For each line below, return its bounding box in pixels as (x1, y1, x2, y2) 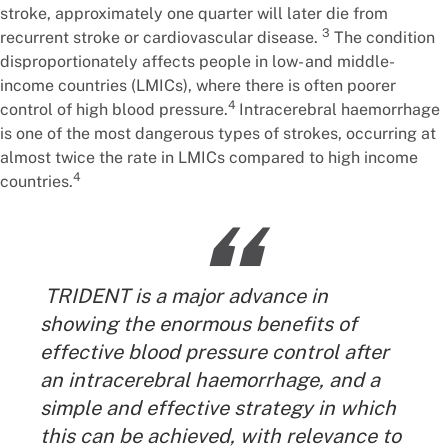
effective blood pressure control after (40, 340, 389, 364)
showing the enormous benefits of (40, 312, 357, 336)
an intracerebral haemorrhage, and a (40, 368, 380, 392)
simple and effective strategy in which (40, 396, 396, 420)
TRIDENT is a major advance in (40, 284, 328, 308)
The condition (330, 28, 435, 47)
